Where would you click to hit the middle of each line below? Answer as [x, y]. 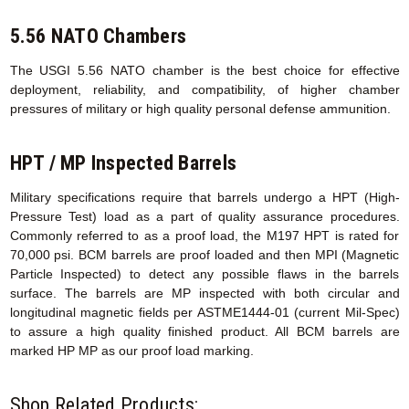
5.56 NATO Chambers [98, 37]
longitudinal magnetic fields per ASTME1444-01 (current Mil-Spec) [204, 313]
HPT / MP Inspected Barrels [123, 163]
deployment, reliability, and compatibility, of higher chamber [204, 90]
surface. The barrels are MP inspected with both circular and [204, 294]
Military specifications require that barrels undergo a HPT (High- [204, 198]
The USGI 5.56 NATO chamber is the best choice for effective [204, 71]
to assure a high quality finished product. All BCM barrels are [204, 332]
